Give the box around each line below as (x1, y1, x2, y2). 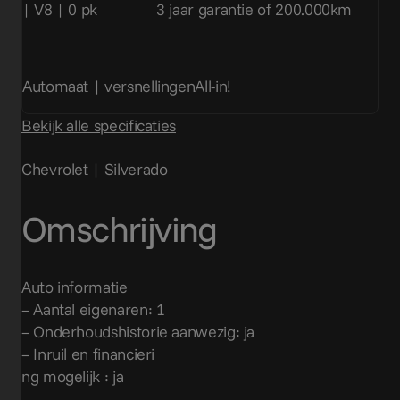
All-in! (195, 76, 231, 97)
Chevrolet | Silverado (21, 159, 168, 180)
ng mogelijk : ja (21, 365, 124, 387)
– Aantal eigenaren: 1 (21, 298, 165, 320)
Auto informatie (21, 276, 128, 297)
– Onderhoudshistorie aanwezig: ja (21, 321, 255, 342)
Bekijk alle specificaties (21, 115, 176, 137)
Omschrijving (21, 205, 217, 251)
